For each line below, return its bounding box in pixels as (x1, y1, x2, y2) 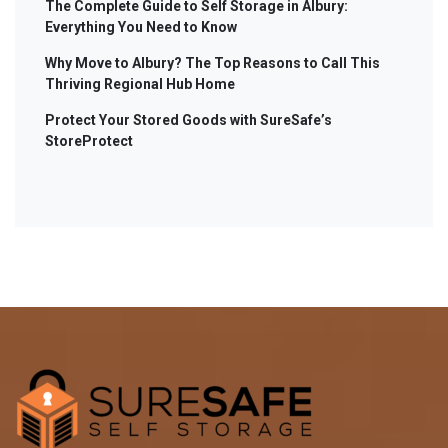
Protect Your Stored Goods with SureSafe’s (45, 112, 332, 128)
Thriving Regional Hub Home (45, 76, 235, 92)
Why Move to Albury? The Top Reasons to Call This (45, 55, 380, 71)
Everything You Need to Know (45, 19, 237, 35)
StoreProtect (45, 133, 133, 149)
